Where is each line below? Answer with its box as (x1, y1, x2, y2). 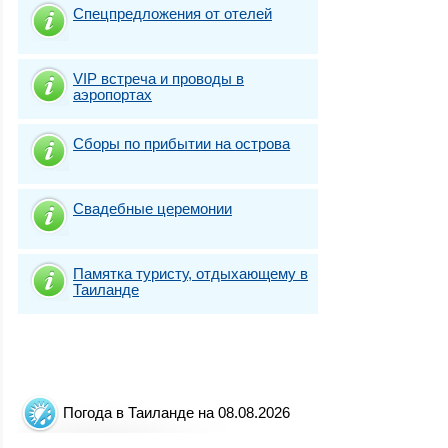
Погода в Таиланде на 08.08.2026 (63, 404, 290, 421)
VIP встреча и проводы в (73, 69, 244, 87)
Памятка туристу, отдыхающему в (73, 264, 308, 282)
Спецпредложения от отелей (73, 4, 272, 22)
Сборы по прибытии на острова (73, 134, 290, 152)
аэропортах (73, 85, 152, 103)
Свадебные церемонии (73, 199, 232, 217)
